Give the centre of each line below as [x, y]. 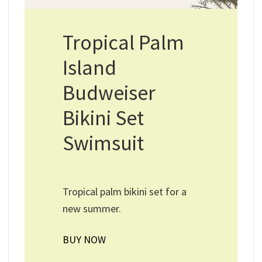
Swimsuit [104, 143]
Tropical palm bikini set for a [125, 192]
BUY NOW [85, 239]
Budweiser [109, 93]
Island [90, 68]
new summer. [92, 209]
